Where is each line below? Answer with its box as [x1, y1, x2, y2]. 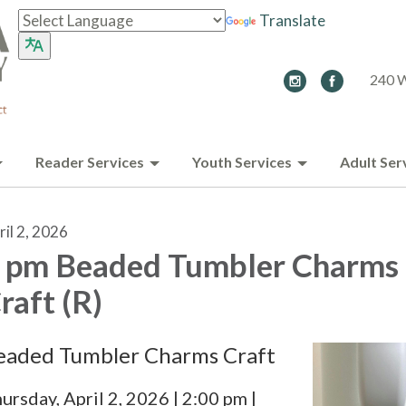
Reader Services [35, 153, 144, 170]
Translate [258, 11, 325, 30]
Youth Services [192, 153, 292, 170]
